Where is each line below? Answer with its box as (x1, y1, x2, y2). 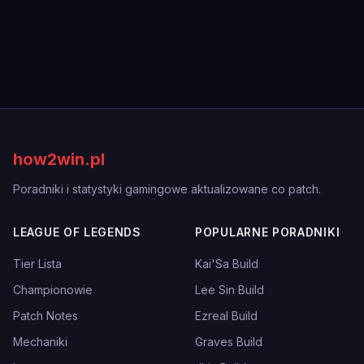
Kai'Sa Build (195, 257, 258, 271)
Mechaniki (13, 335, 67, 349)
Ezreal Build (195, 309, 258, 323)
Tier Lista (13, 257, 62, 271)
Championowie (13, 283, 93, 297)
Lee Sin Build (195, 283, 264, 297)
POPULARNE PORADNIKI (195, 225, 340, 239)
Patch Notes (13, 309, 78, 323)
